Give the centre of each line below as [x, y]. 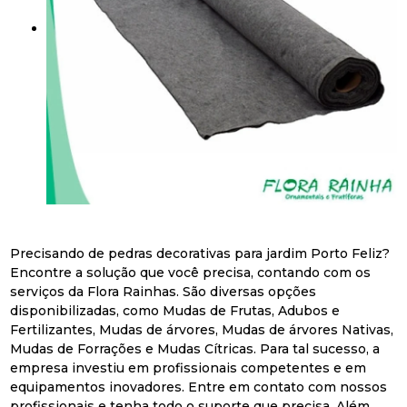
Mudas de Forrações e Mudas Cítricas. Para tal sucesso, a [195, 348]
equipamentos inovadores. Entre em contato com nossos [199, 387]
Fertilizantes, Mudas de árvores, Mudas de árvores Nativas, [202, 329]
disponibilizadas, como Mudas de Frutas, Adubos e [175, 310]
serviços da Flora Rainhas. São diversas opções [164, 291]
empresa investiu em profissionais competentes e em [189, 367]
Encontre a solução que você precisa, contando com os [191, 272]
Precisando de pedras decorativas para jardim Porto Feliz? [200, 253]
